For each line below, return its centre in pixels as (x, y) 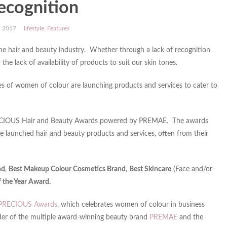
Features (58, 29)
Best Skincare (150, 169)
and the (190, 218)
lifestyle (34, 29)
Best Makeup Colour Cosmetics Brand (67, 169)
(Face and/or (192, 169)
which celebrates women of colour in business (132, 205)
